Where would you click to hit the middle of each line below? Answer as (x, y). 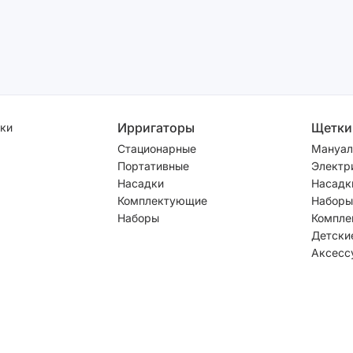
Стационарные (156, 148)
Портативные (153, 165)
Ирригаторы (156, 127)
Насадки (140, 183)
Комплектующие (162, 200)
